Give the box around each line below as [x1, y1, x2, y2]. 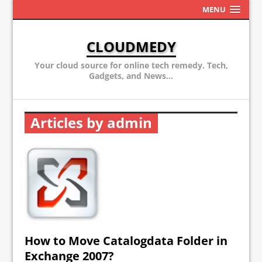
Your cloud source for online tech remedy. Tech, [34, 60, 228, 71]
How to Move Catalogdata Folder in [25, 233, 228, 249]
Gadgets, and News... [89, 70, 173, 81]
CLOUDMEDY [86, 37, 176, 56]
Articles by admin [30, 113, 153, 132]
